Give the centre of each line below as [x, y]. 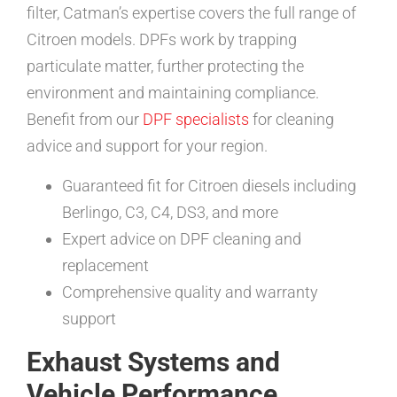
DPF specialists [196, 120]
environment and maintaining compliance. [173, 93]
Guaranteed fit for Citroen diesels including [209, 185]
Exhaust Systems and [153, 362]
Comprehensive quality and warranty [190, 292]
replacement [105, 265]
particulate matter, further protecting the [165, 66]
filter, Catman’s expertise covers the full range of [191, 13]
